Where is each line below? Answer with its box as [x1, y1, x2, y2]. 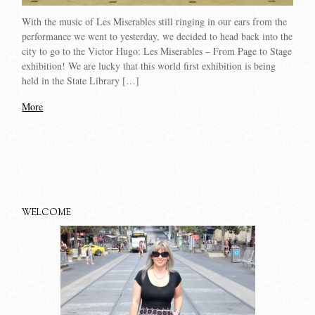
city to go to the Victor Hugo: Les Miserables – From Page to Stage [22, 44, 292, 58]
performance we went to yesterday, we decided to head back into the [22, 29, 293, 43]
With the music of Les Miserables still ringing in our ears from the [22, 14, 288, 28]
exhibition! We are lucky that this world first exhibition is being [22, 58, 276, 72]
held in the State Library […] [22, 73, 140, 87]
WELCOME [22, 207, 72, 220]
